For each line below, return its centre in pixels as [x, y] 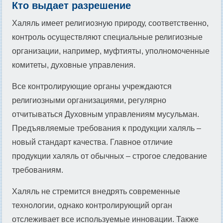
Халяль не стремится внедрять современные [96, 191]
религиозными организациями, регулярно [89, 100]
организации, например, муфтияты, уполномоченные [111, 51]
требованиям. [38, 170]
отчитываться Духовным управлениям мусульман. [106, 114]
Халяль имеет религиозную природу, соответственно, [110, 23]
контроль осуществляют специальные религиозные [107, 37]
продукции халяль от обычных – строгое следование [110, 156]
